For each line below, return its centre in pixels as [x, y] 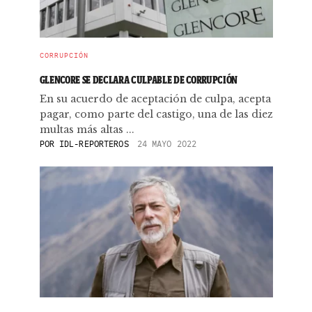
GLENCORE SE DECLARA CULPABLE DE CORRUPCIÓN [139, 80]
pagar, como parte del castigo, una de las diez [156, 114]
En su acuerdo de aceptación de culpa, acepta [155, 99]
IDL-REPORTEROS [94, 144]
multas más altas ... [87, 130]
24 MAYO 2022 [167, 144]
